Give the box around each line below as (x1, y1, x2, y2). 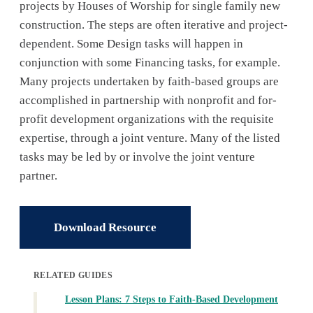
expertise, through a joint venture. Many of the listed (20, 131, 280, 145)
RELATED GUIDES (34, 270, 113, 280)
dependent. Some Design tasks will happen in (20, 37, 243, 50)
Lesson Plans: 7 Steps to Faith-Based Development (65, 294, 278, 305)
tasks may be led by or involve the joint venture (20, 150, 255, 163)
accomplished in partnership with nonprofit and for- (20, 94, 277, 107)
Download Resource (54, 221, 156, 234)
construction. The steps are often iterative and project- (20, 18, 288, 31)
